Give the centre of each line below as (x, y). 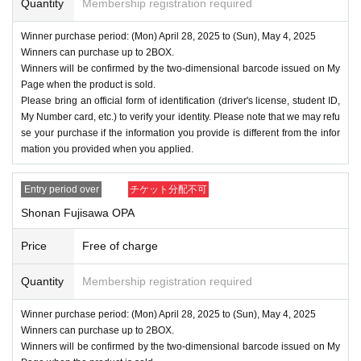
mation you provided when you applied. (107, 149)
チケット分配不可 (168, 189)
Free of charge (120, 245)
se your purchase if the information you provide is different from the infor (180, 133)
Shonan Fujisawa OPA (78, 212)
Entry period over (61, 189)
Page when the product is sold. (88, 84)
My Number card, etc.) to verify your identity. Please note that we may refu (180, 116)
